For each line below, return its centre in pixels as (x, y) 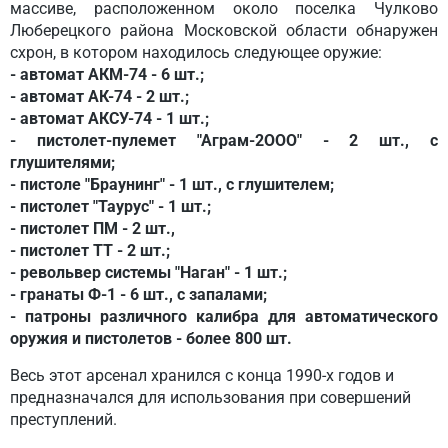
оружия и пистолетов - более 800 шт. (151, 338)
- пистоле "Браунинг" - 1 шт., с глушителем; (172, 184)
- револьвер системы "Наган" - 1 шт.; (148, 272)
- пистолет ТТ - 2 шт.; (90, 250)
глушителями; (62, 162)
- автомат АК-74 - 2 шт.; (99, 96)
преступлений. (63, 419)
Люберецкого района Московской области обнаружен (224, 30)
